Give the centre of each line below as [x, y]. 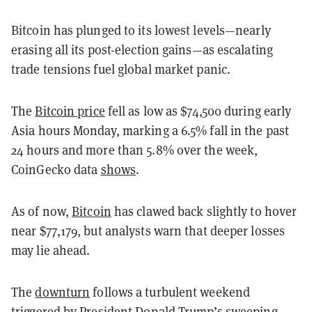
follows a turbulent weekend [170, 292]
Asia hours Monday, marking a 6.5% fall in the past [150, 130]
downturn [63, 292]
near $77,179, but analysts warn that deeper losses [148, 231]
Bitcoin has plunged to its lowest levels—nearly [141, 30]
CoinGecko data [56, 169]
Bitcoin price [70, 111]
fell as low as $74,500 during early [198, 111]
